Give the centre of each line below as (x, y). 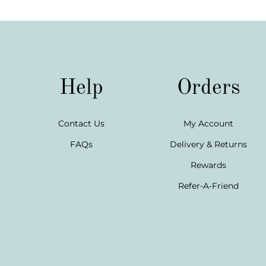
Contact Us (81, 123)
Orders (208, 88)
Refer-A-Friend (208, 186)
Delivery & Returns (208, 144)
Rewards (208, 165)
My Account (208, 123)
